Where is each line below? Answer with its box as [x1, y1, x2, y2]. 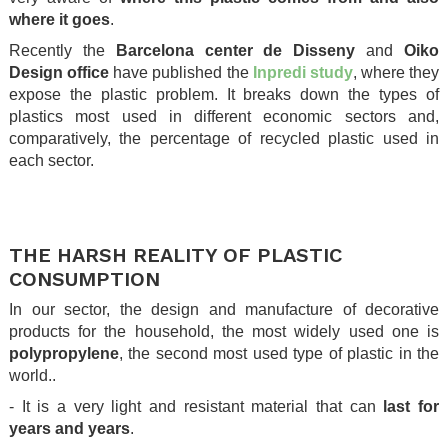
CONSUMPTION [9, 266, 160, 291]
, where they [352, 63, 439, 81]
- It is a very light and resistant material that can [9, 397, 384, 415]
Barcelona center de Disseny [115, 41, 356, 59]
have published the [113, 63, 253, 81]
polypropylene [9, 344, 119, 362]
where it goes [9, 10, 110, 28]
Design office [9, 63, 114, 81]
